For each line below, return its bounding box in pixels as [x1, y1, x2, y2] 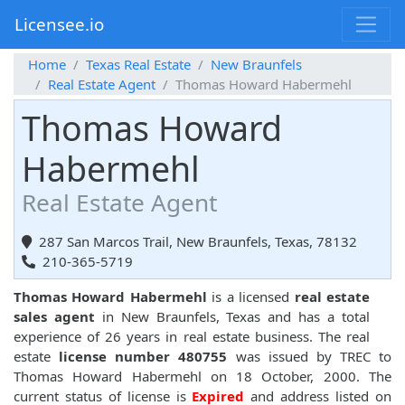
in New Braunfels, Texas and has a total [94, 307, 371, 326]
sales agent [14, 307, 95, 326]
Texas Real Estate [86, 55, 191, 74]
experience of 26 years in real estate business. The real [14, 327, 370, 346]
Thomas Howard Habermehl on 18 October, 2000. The [14, 367, 391, 386]
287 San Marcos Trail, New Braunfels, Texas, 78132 [39, 232, 357, 251]
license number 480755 [59, 347, 228, 366]
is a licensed [206, 287, 295, 306]
